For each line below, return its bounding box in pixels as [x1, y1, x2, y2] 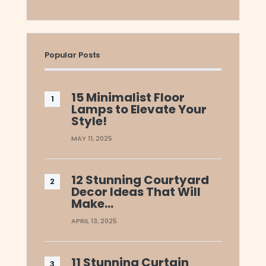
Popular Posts [45, 49, 100, 61]
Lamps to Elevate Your [71, 100, 207, 118]
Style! [71, 112, 107, 129]
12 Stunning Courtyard [71, 171, 209, 188]
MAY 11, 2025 [71, 133, 112, 143]
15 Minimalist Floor [71, 88, 185, 106]
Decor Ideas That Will [71, 183, 201, 200]
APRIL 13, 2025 [71, 216, 117, 226]
